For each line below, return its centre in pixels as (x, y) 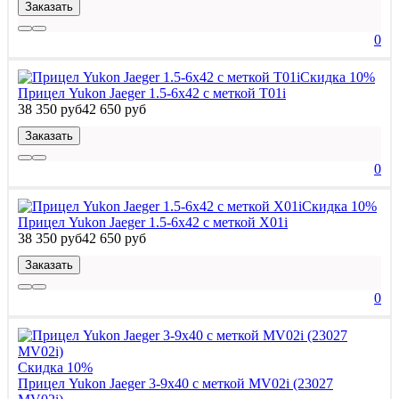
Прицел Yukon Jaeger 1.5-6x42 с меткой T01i (152, 93)
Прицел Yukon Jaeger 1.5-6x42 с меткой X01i (153, 222)
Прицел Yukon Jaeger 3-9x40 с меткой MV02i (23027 (175, 383)
